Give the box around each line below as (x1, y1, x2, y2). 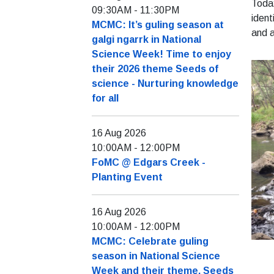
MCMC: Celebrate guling (92, 236, 209, 247)
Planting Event (92, 172, 163, 183)
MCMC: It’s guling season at (92, 20, 224, 31)
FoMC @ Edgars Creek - (92, 157, 206, 168)
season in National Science (92, 251, 220, 262)
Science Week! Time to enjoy (92, 49, 231, 60)
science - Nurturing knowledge (92, 78, 239, 89)
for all (92, 93, 119, 104)
